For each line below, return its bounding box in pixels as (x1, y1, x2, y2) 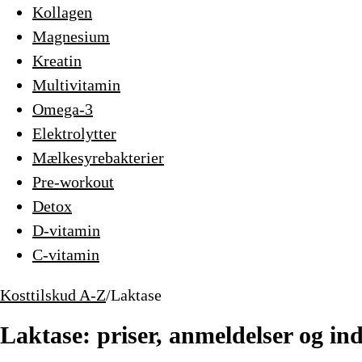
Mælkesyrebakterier (32, 149, 164, 166)
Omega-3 (32, 100, 93, 118)
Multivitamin (32, 76, 120, 94)
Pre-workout (32, 173, 114, 191)
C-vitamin (32, 246, 99, 263)
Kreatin (32, 52, 82, 69)
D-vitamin (32, 221, 100, 239)
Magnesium (32, 27, 110, 45)
